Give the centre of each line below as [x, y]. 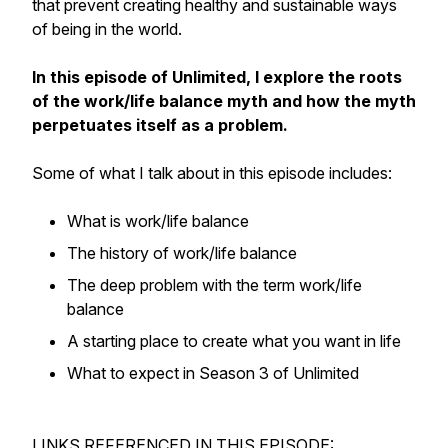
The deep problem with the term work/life [214, 285]
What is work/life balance [158, 221]
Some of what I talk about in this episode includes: [212, 173]
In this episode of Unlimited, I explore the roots [217, 77]
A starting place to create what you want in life [234, 341]
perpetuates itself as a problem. [160, 125]
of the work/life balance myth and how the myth [224, 101]
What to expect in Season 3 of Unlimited [213, 373]
